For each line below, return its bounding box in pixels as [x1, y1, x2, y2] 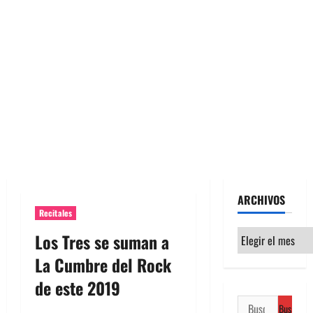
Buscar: [236, 295, 270, 312]
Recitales [39, 207, 72, 219]
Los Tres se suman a [35, 229, 169, 254]
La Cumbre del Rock [35, 252, 171, 277]
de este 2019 [35, 275, 120, 300]
